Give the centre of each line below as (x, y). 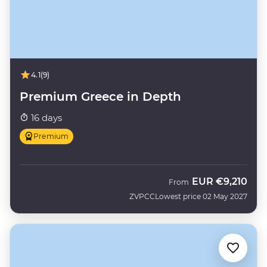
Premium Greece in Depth (100, 96)
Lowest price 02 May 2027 (201, 196)
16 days (45, 117)
